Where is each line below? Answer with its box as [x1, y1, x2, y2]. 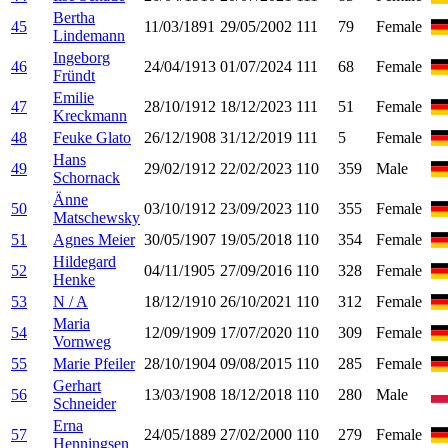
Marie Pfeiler [53, 354, 135, 372]
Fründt [53, 66, 95, 84]
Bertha [53, 8, 95, 26]
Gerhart [53, 376, 101, 394]
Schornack [53, 168, 120, 186]
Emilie [53, 88, 94, 106]
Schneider [53, 394, 116, 412]
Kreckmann [53, 106, 127, 124]
